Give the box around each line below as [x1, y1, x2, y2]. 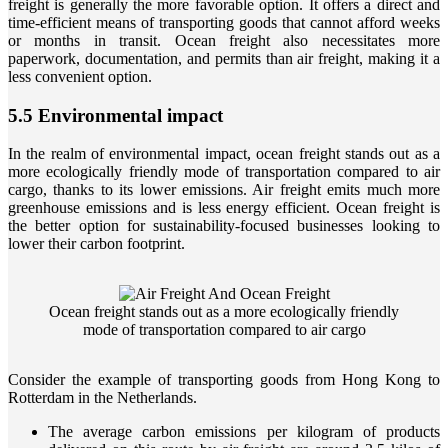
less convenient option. [8, 68, 152, 85]
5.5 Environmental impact [8, 104, 223, 126]
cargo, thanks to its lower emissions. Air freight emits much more [8, 181, 440, 199]
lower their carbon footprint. [8, 235, 185, 253]
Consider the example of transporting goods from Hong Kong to [8, 371, 440, 389]
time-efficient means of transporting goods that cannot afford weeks [8, 14, 440, 31]
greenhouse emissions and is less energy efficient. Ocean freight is [8, 199, 440, 217]
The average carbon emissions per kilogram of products [48, 423, 440, 441]
